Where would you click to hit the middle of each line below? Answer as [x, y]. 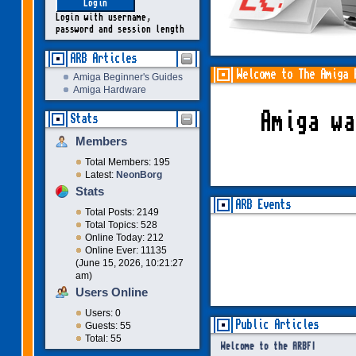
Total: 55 [103, 339]
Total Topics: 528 [121, 225]
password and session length [120, 30]
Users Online [111, 292]
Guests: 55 [108, 326]
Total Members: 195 [127, 163]
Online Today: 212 [124, 238]
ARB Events [263, 205]
